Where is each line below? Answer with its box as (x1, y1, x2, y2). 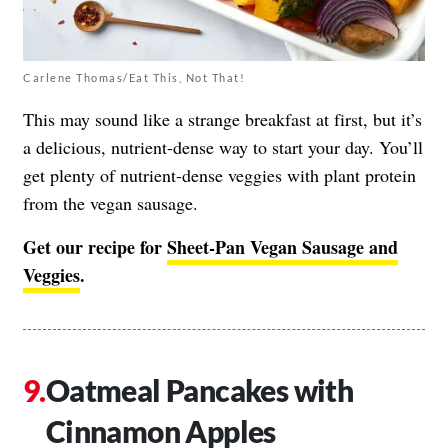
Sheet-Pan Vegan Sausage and (167, 234, 398, 261)
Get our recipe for (23, 234, 167, 261)
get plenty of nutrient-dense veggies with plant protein (23, 163, 416, 188)
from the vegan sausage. (23, 191, 198, 216)
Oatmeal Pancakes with (45, 372, 354, 409)
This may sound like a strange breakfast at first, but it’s (23, 107, 422, 132)
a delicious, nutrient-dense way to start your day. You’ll (23, 135, 423, 160)
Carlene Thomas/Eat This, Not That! (23, 71, 245, 85)
